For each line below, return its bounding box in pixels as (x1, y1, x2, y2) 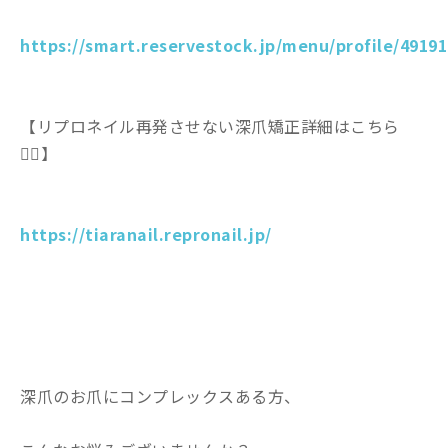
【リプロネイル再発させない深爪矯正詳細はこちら (20, 113, 400, 138)
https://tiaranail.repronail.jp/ (20, 221, 272, 246)
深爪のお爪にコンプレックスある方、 (20, 383, 301, 408)
